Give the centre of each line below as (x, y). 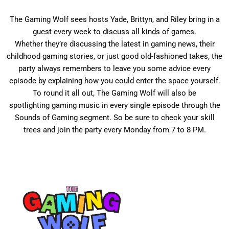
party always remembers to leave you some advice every (114, 68)
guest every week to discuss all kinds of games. (114, 32)
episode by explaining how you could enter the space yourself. (114, 81)
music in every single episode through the (148, 105)
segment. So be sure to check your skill (146, 118)
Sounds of (33, 118)
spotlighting (30, 105)
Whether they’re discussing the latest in (83, 44)
